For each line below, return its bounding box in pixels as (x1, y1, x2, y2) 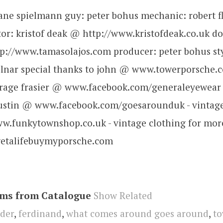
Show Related (94, 189, 152, 202)
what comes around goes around (66, 207, 209, 220)
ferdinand (18, 207, 62, 220)
